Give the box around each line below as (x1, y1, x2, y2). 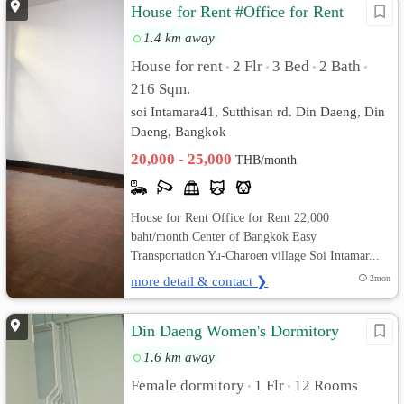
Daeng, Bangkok (131, 124, 227, 139)
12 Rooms (294, 377, 359, 394)
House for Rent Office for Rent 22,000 (131, 210, 330, 225)
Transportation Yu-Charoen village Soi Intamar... (131, 248, 381, 262)
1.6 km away (143, 349, 216, 364)
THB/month (235, 153, 298, 167)
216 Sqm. (131, 80, 191, 97)
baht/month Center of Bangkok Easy (131, 229, 317, 243)
